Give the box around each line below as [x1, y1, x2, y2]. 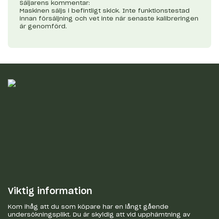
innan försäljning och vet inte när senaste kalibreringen [20, 16, 198, 22]
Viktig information [8, 187, 92, 197]
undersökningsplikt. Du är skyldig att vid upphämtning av [8, 212, 190, 218]
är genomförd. [20, 23, 67, 30]
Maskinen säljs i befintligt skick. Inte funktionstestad [20, 8, 190, 14]
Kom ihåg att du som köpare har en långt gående [8, 204, 169, 210]
